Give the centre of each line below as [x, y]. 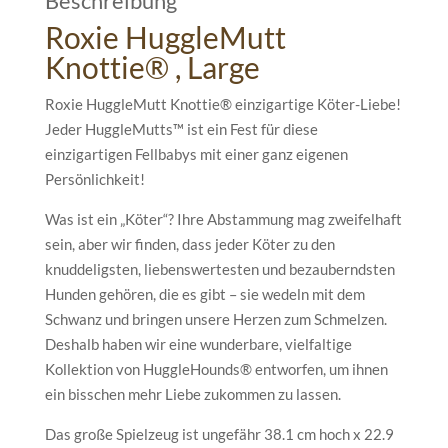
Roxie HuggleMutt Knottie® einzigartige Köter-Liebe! [222, 104]
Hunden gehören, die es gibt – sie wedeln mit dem [204, 294]
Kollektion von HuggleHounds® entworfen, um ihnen [216, 369]
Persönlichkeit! [94, 179]
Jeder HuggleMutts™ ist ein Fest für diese [181, 129]
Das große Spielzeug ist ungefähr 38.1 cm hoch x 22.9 [219, 434]
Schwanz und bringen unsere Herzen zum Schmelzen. [215, 319]
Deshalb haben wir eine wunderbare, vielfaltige [198, 344]
